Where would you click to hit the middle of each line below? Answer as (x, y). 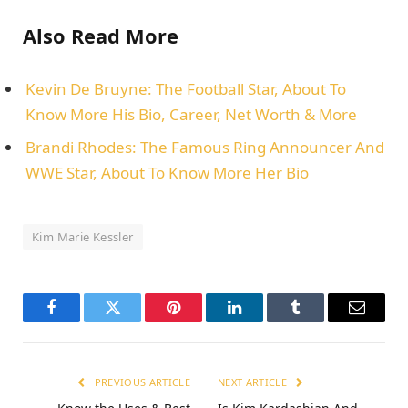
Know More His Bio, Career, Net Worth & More (191, 115)
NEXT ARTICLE (254, 382)
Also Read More (101, 36)
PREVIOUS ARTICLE (141, 382)
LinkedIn (263, 321)
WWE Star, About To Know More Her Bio (167, 172)
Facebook (82, 321)
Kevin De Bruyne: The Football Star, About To (186, 89)
